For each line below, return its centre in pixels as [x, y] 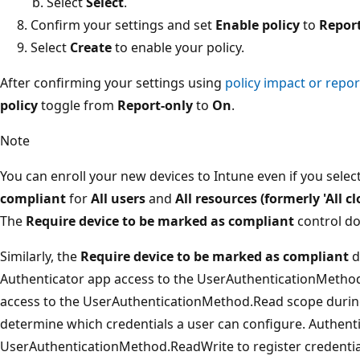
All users [118, 198]
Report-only [155, 105]
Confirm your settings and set [123, 25]
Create [91, 47]
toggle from [78, 105]
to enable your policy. [178, 47]
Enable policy [258, 25]
